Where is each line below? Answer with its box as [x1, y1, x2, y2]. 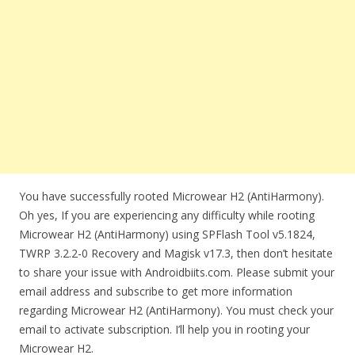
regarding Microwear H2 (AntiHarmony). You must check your [19, 303, 334, 318]
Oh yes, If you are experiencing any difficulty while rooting [19, 208, 315, 223]
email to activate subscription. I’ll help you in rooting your [19, 322, 310, 337]
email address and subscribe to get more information [19, 284, 292, 299]
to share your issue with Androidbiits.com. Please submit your [19, 265, 334, 280]
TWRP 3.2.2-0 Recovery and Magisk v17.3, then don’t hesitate [19, 246, 333, 261]
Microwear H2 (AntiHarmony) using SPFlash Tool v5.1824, [19, 227, 315, 242]
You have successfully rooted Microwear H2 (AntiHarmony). [19, 189, 324, 204]
